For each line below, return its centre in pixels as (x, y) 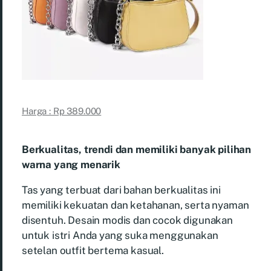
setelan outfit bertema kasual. (93, 250)
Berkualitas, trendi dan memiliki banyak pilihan (137, 149)
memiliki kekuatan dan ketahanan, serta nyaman (135, 205)
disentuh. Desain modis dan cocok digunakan (127, 220)
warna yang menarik (71, 164)
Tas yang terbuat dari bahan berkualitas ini (121, 190)
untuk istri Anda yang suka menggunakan (120, 235)
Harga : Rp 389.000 (62, 111)
